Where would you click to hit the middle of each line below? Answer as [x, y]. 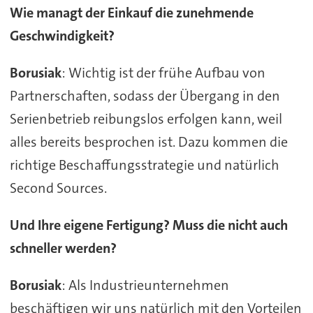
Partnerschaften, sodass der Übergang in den [145, 96]
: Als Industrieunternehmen [145, 285]
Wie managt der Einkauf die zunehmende [131, 13]
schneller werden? [63, 248]
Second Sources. [58, 188]
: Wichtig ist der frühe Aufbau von [163, 73]
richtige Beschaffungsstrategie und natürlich [144, 165]
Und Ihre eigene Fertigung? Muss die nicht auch [148, 225]
